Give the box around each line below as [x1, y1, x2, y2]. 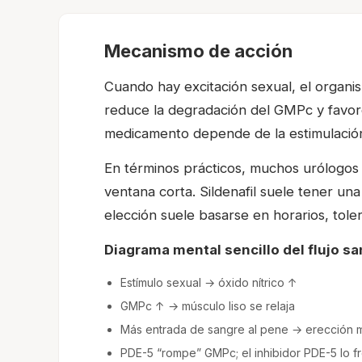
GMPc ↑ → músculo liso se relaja [120, 299, 295, 314]
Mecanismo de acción [104, 40, 293, 62]
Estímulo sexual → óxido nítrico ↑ [120, 276, 297, 290]
